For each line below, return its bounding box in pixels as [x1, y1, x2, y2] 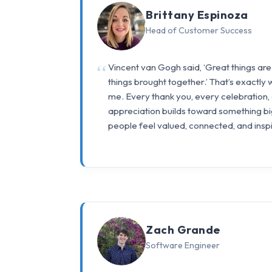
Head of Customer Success [146, 25, 252, 36]
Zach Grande [146, 222, 220, 237]
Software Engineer [146, 239, 220, 251]
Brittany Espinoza [146, 8, 248, 22]
